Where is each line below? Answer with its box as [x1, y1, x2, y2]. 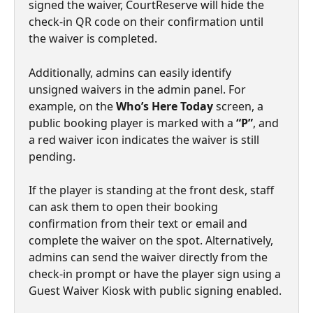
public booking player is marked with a [29, 115, 236, 131]
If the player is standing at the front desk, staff [29, 182, 277, 198]
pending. [29, 148, 75, 164]
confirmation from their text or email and [29, 216, 250, 232]
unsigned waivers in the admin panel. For [29, 81, 249, 97]
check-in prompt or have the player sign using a [29, 266, 284, 282]
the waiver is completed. [29, 31, 157, 47]
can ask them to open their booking [29, 199, 221, 215]
